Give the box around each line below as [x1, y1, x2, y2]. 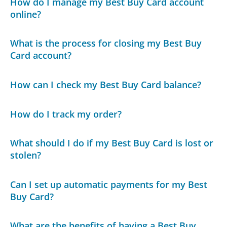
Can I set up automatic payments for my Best [10, 178, 208, 191]
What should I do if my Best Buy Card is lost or [10, 137, 214, 149]
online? [10, 8, 42, 20]
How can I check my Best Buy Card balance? [10, 78, 202, 91]
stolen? [10, 149, 42, 162]
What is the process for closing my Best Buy [10, 37, 202, 50]
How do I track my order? [10, 107, 122, 120]
